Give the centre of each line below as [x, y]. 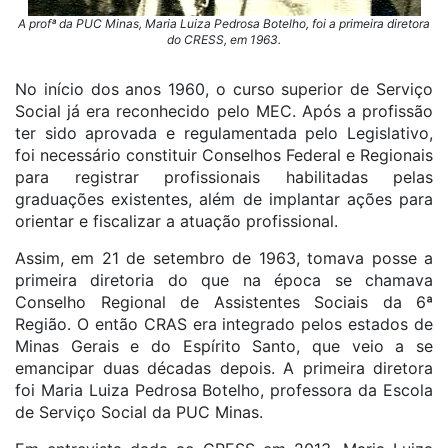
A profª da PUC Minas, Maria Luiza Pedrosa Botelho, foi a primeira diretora [224, 23]
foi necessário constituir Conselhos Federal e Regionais [224, 155]
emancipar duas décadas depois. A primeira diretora [224, 368]
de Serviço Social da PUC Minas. [139, 412]
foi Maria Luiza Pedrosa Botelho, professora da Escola [224, 390]
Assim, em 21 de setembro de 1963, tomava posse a [224, 258]
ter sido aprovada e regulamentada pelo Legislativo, [224, 133]
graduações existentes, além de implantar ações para [224, 199]
